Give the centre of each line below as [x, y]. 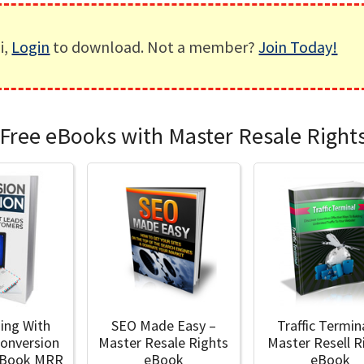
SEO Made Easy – [163, 325]
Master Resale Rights [164, 342]
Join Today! [298, 47]
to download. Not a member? [154, 47]
